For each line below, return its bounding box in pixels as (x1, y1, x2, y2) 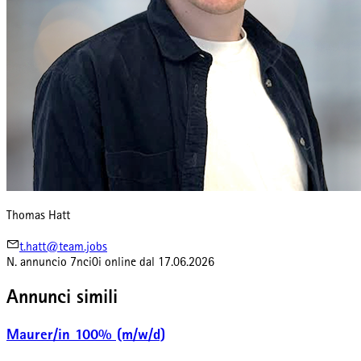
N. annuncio (6, 257, 67, 271)
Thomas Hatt (6, 210, 70, 224)
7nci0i (70, 257, 102, 271)
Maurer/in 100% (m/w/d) (6, 328, 165, 343)
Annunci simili (6, 289, 118, 309)
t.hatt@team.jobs (19, 242, 107, 255)
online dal (105, 257, 155, 271)
